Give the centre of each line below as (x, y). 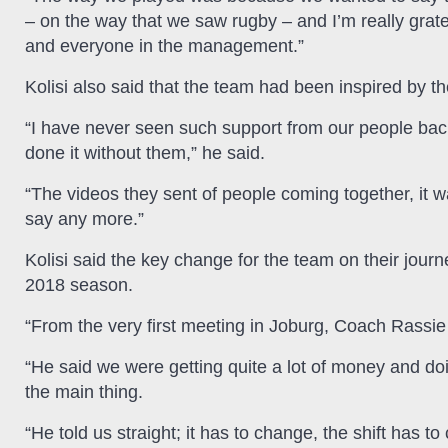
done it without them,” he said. (145, 153)
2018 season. (79, 285)
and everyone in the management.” (164, 46)
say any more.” (84, 219)
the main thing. (84, 392)
